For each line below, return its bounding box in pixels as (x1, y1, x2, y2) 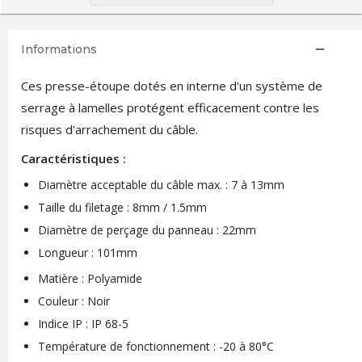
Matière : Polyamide (37, 271, 142, 286)
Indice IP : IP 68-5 (37, 316, 128, 331)
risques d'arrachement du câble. (20, 121, 201, 137)
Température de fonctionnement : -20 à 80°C (37, 339, 274, 354)
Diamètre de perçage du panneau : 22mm (37, 222, 256, 238)
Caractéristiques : (20, 150, 129, 166)
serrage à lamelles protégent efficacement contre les (20, 99, 319, 116)
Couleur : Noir (37, 293, 110, 309)
